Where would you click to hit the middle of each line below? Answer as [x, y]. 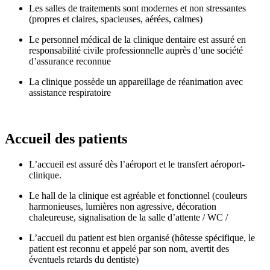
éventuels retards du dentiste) [84, 259]
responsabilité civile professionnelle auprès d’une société [136, 50]
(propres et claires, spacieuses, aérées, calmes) [116, 19]
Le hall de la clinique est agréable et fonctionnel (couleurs [138, 195]
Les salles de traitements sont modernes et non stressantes [137, 8]
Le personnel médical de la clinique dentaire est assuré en [137, 39]
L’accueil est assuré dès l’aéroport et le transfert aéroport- [137, 164]
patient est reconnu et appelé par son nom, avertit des [129, 248]
